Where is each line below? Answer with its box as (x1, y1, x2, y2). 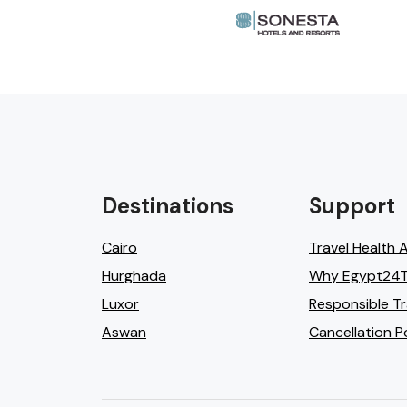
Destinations (102, 192, 233, 220)
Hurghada (102, 266, 166, 285)
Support (309, 192, 395, 220)
